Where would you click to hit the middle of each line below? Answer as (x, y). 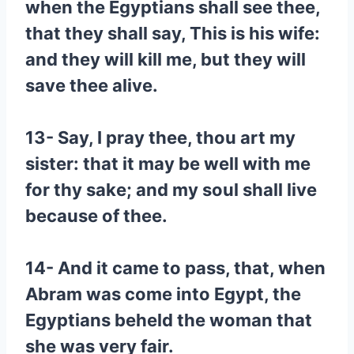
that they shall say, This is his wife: (173, 33)
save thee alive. (92, 85)
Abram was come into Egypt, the (163, 294)
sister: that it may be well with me (168, 164)
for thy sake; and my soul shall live (171, 190)
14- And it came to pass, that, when (175, 268)
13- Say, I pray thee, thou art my (160, 137)
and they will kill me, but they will (166, 59)
